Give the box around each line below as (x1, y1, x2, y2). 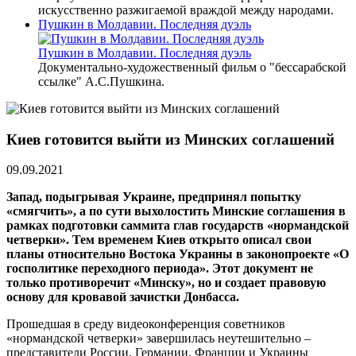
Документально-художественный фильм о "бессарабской (38, 60, 346, 74)
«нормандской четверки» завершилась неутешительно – (6, 331, 311, 346)
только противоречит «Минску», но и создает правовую (6, 276, 326, 290)
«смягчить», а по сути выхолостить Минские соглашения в (6, 204, 346, 219)
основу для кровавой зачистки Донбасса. (6, 290, 239, 304)
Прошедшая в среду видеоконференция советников (6, 317, 285, 331)
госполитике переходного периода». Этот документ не (6, 261, 313, 276)
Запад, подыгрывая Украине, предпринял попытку (6, 190, 301, 204)
